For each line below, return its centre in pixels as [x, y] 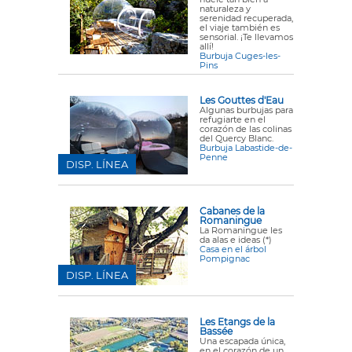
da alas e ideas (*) [236, 240]
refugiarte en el [233, 119]
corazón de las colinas [246, 129]
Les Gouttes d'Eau [242, 100]
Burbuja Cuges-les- [240, 56]
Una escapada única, [242, 341]
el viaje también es [240, 27]
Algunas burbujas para [246, 110]
